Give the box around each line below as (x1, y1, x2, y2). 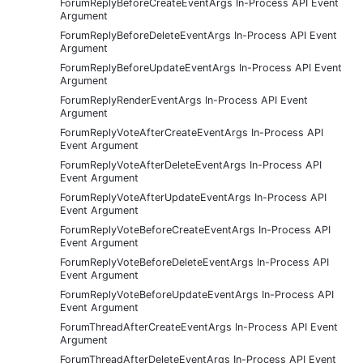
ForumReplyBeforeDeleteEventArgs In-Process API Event (60, 28, 337, 41)
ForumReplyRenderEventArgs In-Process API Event (60, 93, 308, 106)
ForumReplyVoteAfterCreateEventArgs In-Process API (60, 126, 323, 139)
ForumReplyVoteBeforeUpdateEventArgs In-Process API (60, 288, 334, 301)
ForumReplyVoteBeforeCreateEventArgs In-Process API (60, 223, 331, 236)
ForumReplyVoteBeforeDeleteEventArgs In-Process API (60, 255, 329, 268)
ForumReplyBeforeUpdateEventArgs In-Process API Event (60, 61, 342, 74)
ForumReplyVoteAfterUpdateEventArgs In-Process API (60, 190, 327, 203)
